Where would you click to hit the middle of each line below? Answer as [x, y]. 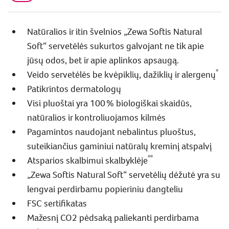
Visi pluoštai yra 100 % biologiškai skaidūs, [109, 103]
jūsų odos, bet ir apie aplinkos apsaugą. [103, 60]
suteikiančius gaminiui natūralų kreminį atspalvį [119, 146]
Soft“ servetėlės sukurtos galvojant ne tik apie [116, 46]
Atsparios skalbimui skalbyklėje [87, 160]
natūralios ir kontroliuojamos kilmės [96, 117]
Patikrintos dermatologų [74, 89]
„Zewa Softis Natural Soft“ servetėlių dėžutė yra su [124, 175]
